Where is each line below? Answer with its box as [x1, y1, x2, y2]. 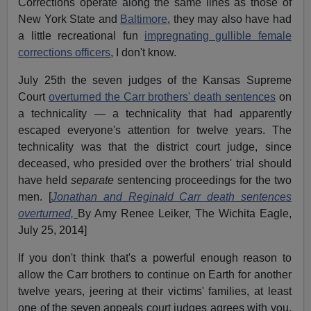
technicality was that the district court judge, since [18, 140, 292, 153]
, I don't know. [110, 46, 177, 58]
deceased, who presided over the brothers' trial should [18, 157, 292, 169]
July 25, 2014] [18, 224, 87, 236]
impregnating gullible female [144, 29, 292, 42]
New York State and [18, 12, 121, 25]
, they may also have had [167, 12, 292, 25]
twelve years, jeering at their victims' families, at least [18, 285, 292, 297]
